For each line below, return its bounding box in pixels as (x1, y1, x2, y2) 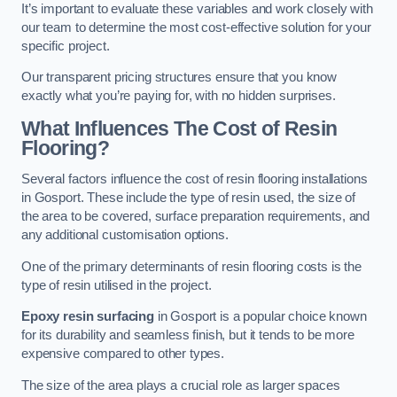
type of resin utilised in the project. (21, 277, 212, 292)
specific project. (21, 38, 110, 53)
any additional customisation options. (21, 228, 229, 243)
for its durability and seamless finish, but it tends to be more (21, 328, 354, 343)
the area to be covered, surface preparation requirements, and (21, 209, 370, 224)
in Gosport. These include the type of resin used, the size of (21, 191, 356, 206)
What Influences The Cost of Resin (21, 116, 338, 140)
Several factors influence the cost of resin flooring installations (21, 172, 368, 187)
